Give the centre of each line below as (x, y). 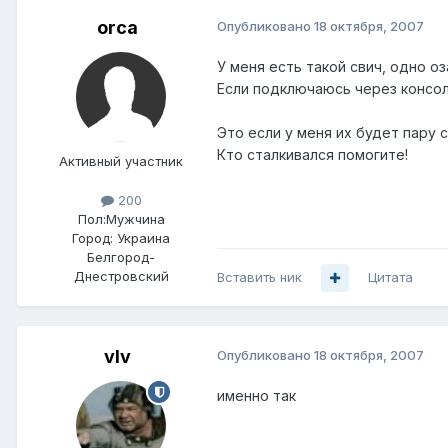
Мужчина (135, 219)
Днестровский (121, 276)
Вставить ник (259, 277)
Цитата (390, 277)
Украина (143, 238)
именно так (256, 396)
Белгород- (121, 257)
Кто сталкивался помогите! (312, 155)
